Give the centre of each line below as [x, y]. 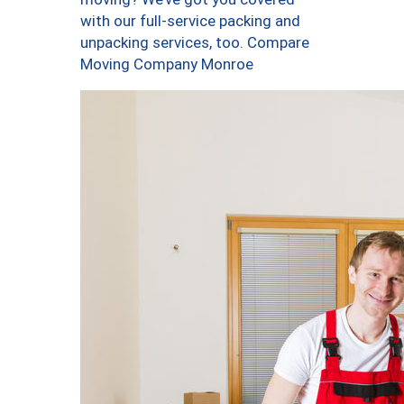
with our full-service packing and [190, 21]
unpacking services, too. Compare [195, 43]
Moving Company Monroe [167, 64]
